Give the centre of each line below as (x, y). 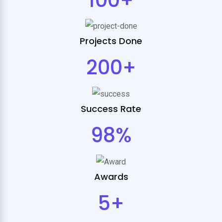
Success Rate (111, 109)
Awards (111, 177)
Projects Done (111, 41)
